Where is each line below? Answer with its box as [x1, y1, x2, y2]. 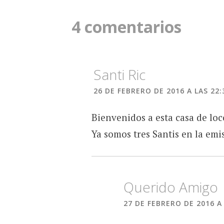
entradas [70, 4, 140, 26]
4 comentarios [71, 15, 181, 37]
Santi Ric [93, 65, 146, 84]
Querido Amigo [123, 177, 218, 196]
